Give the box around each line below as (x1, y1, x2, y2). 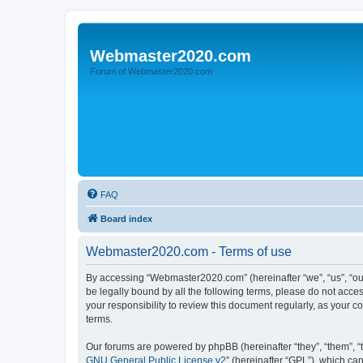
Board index (100, 214, 152, 224)
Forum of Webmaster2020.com (90, 66, 212, 76)
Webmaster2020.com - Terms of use (86, 245, 292, 258)
